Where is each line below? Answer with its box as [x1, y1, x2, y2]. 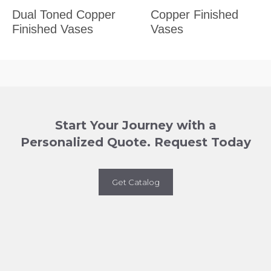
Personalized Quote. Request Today [20, 134, 251, 149]
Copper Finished [151, 7, 238, 21]
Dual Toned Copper [12, 7, 116, 21]
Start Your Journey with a [54, 117, 217, 132]
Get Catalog [111, 177, 160, 187]
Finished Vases [12, 22, 93, 36]
